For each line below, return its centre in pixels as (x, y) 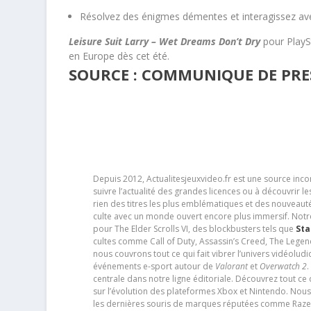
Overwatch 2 (283, 266)
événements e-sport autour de (154, 266)
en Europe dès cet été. (119, 56)
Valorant (231, 266)
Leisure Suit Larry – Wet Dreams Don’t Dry (165, 42)
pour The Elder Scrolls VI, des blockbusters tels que (194, 228)
